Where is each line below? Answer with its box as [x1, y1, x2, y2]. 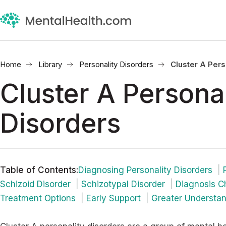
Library [38, 60, 62, 69]
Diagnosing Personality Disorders [78, 165, 212, 175]
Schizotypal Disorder [81, 179, 165, 189]
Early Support [86, 193, 141, 203]
